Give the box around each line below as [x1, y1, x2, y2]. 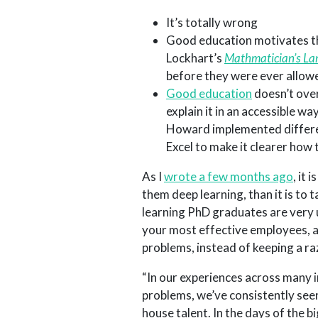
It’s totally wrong [166, 14, 258, 30]
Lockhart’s [166, 50, 224, 65]
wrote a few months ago [164, 168, 293, 184]
